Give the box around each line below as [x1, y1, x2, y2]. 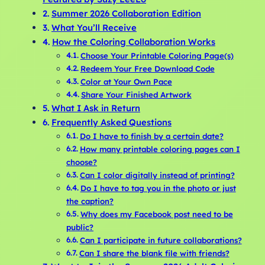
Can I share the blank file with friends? [79, 248, 230, 258]
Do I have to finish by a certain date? [79, 131, 224, 141]
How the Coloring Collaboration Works [51, 36, 215, 48]
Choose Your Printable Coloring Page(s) [80, 51, 234, 61]
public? [66, 222, 93, 232]
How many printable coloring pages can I [79, 144, 240, 154]
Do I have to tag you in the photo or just [80, 183, 236, 193]
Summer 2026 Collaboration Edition [51, 8, 201, 20]
